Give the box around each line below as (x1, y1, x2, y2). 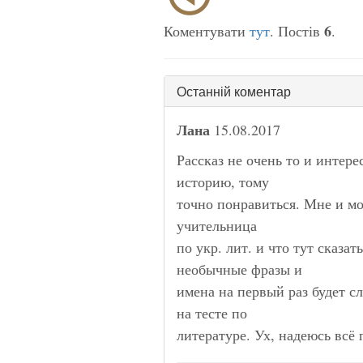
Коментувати (164, 20, 250, 41)
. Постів (270, 20, 324, 41)
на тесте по (177, 302, 247, 322)
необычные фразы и (177, 258, 302, 279)
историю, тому (177, 171, 269, 191)
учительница (177, 215, 257, 235)
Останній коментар (177, 81, 291, 100)
